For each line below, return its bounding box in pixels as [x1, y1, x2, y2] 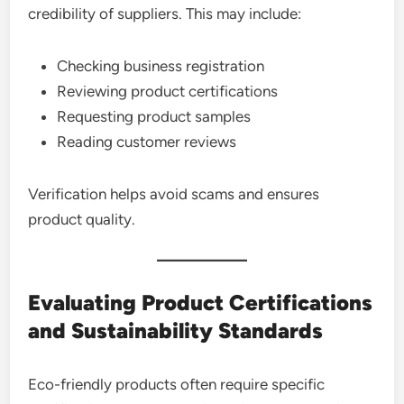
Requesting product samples [57, 106, 252, 125]
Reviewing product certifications [57, 81, 279, 100]
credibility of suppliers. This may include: [28, 4, 302, 23]
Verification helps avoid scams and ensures [28, 184, 320, 203]
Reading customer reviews [57, 132, 237, 151]
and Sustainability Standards [28, 317, 324, 344]
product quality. [28, 209, 136, 228]
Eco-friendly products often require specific [28, 374, 326, 393]
